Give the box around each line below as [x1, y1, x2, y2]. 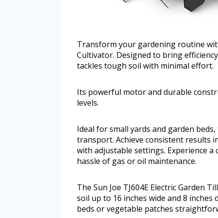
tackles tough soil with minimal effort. [77, 60, 214, 72]
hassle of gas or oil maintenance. [77, 156, 197, 167]
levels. [77, 97, 99, 109]
